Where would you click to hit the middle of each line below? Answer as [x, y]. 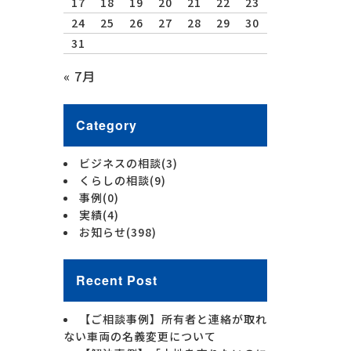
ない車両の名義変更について [140, 336]
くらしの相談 [114, 181]
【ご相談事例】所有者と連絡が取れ [173, 318]
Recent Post [117, 280]
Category [107, 125]
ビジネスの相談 [120, 163]
